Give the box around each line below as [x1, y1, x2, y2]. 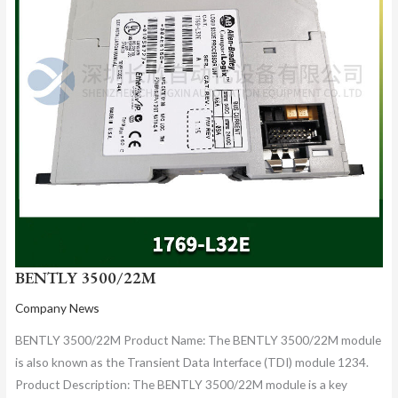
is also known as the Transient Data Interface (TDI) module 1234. [14, 354, 369, 370]
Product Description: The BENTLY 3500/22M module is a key [14, 376, 347, 392]
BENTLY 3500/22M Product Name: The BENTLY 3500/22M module [14, 331, 381, 347]
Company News [14, 300, 99, 316]
